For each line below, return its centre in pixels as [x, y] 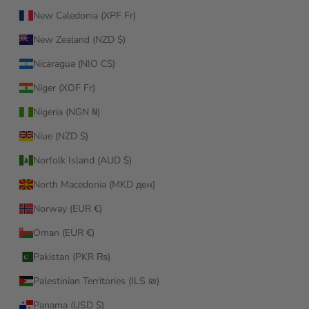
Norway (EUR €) [67, 209]
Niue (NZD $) [60, 137]
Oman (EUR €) [63, 233]
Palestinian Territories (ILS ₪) [96, 281]
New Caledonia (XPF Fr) [84, 16]
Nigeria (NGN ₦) [66, 112]
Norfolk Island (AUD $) [82, 161]
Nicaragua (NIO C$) [74, 64]
